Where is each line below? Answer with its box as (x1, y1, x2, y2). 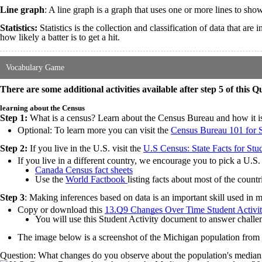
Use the (35, 174, 65, 184)
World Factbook (65, 174, 127, 184)
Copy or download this (18, 204, 105, 215)
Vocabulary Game (6, 63, 64, 72)
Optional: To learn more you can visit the (18, 125, 171, 135)
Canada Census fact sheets (35, 164, 133, 175)
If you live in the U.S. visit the (30, 143, 143, 153)
